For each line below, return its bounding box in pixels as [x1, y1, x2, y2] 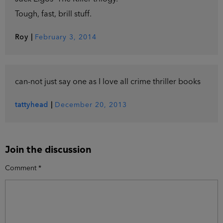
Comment [5, 164, 38, 172]
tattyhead [15, 101, 48, 109]
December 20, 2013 [55, 101, 127, 109]
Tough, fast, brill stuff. [15, 10, 92, 18]
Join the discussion [5, 141, 91, 155]
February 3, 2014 [35, 33, 97, 41]
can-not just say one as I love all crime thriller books [15, 78, 201, 86]
